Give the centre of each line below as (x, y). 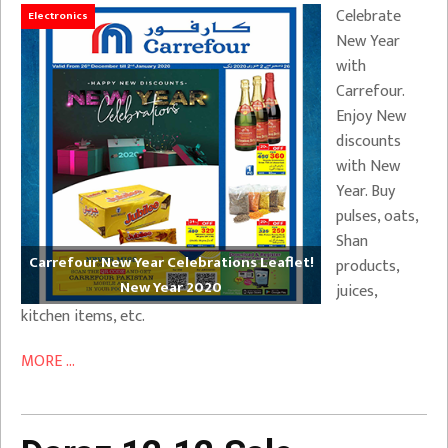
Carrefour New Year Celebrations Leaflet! (171, 262)
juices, (356, 291)
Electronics (58, 15)
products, (367, 266)
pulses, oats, (377, 216)
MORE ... (48, 361)
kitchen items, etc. (83, 316)
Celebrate (368, 16)
